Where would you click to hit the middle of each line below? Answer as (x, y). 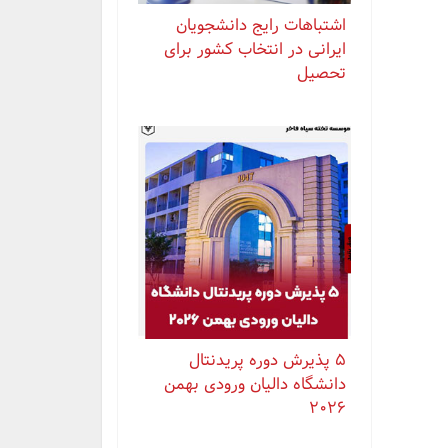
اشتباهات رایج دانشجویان (261, 25)
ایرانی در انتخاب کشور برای (255, 49)
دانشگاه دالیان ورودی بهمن (255, 384)
